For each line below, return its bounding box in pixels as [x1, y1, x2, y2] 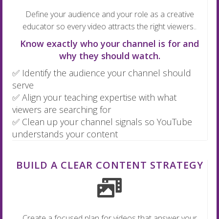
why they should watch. [59, 50, 160, 62]
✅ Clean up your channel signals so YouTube [12, 116, 192, 128]
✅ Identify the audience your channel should [12, 67, 191, 79]
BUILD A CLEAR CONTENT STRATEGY [16, 158, 203, 172]
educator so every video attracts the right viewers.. [22, 21, 197, 32]
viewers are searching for [12, 104, 111, 116]
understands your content [12, 128, 118, 140]
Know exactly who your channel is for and [20, 38, 199, 50]
